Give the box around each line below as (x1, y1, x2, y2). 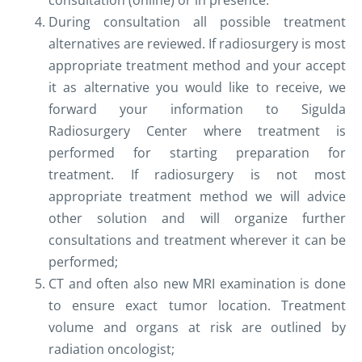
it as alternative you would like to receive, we (48, 78, 346, 97)
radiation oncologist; (48, 340, 175, 359)
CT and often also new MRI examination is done (48, 275, 346, 293)
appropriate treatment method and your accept (48, 57, 346, 75)
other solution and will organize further (48, 209, 346, 228)
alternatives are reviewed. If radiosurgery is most (48, 35, 346, 53)
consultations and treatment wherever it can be (48, 231, 346, 250)
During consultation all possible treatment (48, 13, 346, 32)
